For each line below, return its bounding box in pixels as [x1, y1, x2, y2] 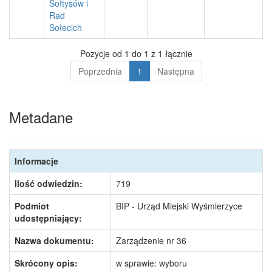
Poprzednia [78, 65, 122, 77]
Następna [157, 65, 194, 77]
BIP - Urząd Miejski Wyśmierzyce [116, 200, 242, 212]
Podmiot [15, 200, 49, 212]
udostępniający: [15, 212, 82, 224]
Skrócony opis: [15, 257, 78, 269]
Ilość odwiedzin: [15, 177, 83, 189]
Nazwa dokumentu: [15, 234, 94, 246]
